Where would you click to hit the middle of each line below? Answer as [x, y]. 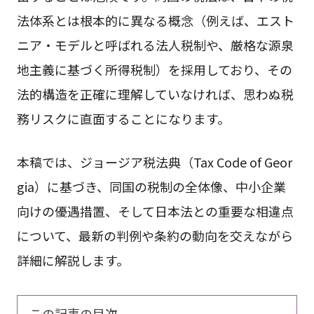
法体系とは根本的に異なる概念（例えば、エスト [155, 20]
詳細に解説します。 [73, 260]
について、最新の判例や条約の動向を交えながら [155, 235]
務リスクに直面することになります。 [123, 118]
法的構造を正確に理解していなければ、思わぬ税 [155, 94]
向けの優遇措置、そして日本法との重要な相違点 [155, 211]
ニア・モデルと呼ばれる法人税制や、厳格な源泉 [155, 45]
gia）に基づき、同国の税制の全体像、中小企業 [151, 186]
